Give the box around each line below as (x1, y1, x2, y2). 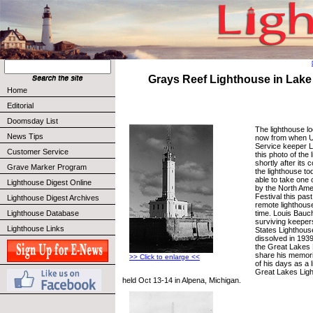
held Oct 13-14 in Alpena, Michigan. (122, 275, 241, 284)
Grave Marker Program (7, 163, 87, 171)
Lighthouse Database (7, 209, 79, 217)
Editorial (7, 101, 34, 110)
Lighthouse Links (7, 224, 64, 233)
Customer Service (7, 147, 68, 156)
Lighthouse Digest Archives (7, 194, 99, 202)
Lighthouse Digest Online (7, 178, 92, 187)
